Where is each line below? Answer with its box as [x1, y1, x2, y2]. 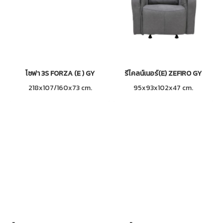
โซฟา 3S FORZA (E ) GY [25, 68, 95, 79]
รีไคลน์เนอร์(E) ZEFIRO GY [124, 68, 202, 79]
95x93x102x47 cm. [133, 83, 193, 93]
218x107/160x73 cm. [28, 83, 92, 93]
